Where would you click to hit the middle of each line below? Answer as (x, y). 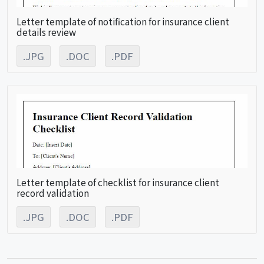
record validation (53, 192)
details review (46, 32)
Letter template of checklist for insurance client (118, 182)
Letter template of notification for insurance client (123, 21)
